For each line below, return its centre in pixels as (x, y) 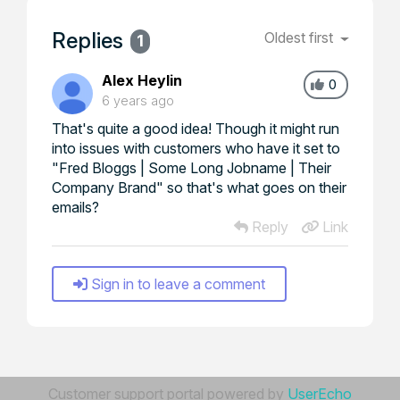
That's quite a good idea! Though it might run (196, 129)
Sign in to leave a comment (178, 284)
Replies (87, 41)
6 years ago (138, 100)
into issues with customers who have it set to (196, 148)
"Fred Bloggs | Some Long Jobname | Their (192, 168)
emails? (75, 207)
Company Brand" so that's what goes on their (199, 187)
